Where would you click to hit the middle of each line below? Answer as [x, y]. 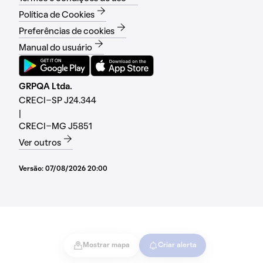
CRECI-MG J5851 [55, 127]
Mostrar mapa [106, 245]
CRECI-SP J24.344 [58, 101]
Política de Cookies [57, 16]
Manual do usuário [55, 48]
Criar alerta [177, 245]
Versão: [32, 169]
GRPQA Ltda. [45, 87]
